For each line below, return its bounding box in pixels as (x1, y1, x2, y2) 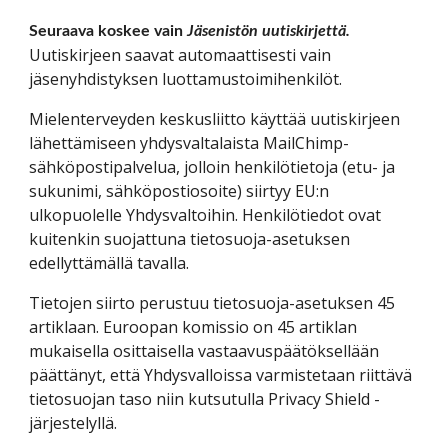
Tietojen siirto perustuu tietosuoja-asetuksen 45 (29, 292, 396, 314)
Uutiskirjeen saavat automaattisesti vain (29, 44, 332, 66)
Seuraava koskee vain (29, 23, 188, 39)
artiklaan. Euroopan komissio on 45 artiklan (29, 316, 358, 338)
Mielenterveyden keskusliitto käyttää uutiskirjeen (29, 108, 401, 130)
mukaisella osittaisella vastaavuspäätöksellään (29, 340, 380, 362)
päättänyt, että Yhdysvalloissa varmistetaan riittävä (29, 364, 413, 386)
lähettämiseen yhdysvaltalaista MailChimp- (29, 132, 350, 154)
